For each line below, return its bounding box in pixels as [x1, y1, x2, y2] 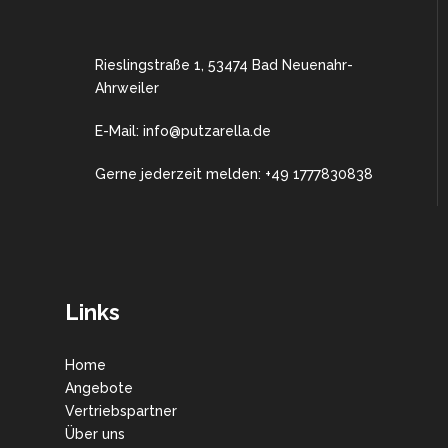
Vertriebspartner [65, 403, 177, 419]
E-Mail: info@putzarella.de [95, 123, 271, 139]
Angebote [65, 380, 133, 396]
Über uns [65, 426, 125, 442]
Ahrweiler [95, 80, 159, 96]
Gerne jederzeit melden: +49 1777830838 [95, 166, 373, 182]
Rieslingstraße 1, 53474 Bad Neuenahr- [95, 57, 353, 73]
